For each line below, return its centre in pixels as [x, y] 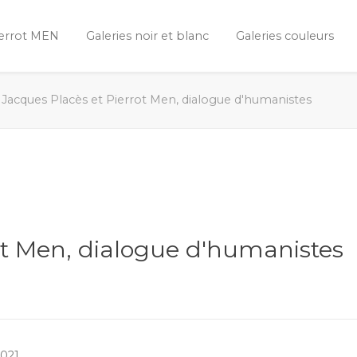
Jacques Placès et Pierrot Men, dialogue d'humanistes [157, 100]
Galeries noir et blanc [147, 36]
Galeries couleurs [285, 36]
